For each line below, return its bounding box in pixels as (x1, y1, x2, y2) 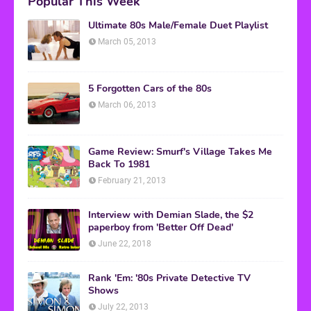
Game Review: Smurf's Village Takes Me (88, 145, 272, 159)
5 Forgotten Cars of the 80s (88, 82, 212, 96)
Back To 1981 (88, 158, 150, 171)
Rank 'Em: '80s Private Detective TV (88, 271, 251, 285)
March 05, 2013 (98, 37, 156, 47)
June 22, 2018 (98, 239, 151, 249)
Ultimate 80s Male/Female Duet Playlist (88, 19, 268, 33)
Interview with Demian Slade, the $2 (88, 208, 253, 222)
